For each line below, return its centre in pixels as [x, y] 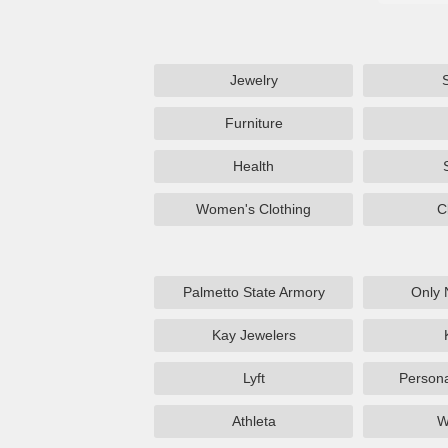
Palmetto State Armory [253, 292]
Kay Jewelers [253, 335]
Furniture [253, 123]
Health [254, 166]
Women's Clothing [254, 209]
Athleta [253, 421]
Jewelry [253, 80]
